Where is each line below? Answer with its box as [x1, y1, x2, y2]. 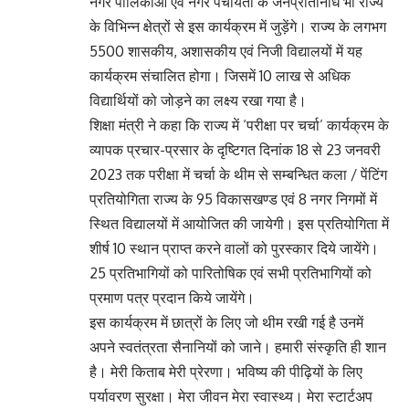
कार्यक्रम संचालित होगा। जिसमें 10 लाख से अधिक [89, 67, 351, 86]
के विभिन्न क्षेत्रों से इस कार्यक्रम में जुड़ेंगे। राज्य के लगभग [89, 17, 386, 37]
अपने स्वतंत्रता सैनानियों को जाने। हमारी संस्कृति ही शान [89, 338, 386, 357]
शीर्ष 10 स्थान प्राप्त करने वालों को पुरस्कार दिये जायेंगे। [89, 239, 379, 258]
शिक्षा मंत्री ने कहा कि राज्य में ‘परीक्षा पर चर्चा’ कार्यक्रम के [89, 116, 389, 135]
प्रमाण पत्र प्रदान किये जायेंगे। [89, 288, 255, 308]
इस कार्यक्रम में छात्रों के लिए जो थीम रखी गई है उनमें [89, 313, 363, 332]
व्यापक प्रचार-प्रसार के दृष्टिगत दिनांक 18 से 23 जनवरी [89, 141, 381, 160]
